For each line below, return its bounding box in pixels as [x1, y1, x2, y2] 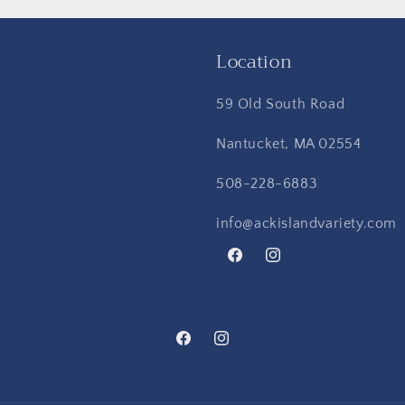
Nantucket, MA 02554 [216, 136, 362, 152]
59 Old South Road [216, 96, 345, 112]
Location [216, 46, 293, 78]
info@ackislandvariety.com [216, 215, 397, 231]
